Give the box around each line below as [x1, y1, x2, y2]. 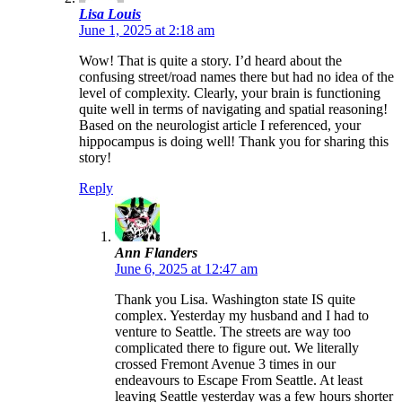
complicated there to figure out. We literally [115, 340, 359, 356]
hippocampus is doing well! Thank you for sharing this [79, 134, 389, 150]
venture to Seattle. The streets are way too [115, 324, 351, 340]
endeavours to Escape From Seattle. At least [115, 372, 363, 389]
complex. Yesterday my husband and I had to [115, 308, 369, 324]
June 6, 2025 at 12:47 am [115, 261, 258, 277]
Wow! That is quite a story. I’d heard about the [79, 53, 342, 69]
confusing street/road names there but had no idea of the [79, 69, 394, 85]
